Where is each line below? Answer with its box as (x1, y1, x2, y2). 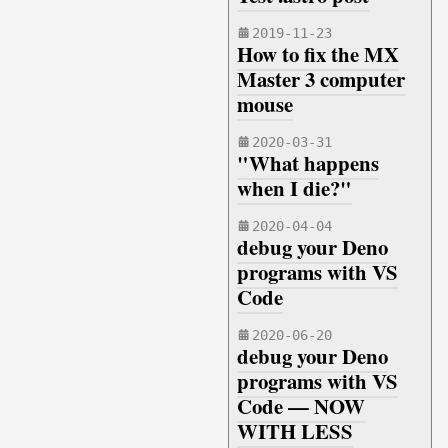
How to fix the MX (237, 39, 399, 69)
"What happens (237, 148, 379, 178)
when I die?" (237, 173, 352, 203)
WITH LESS (237, 416, 353, 446)
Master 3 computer (237, 64, 405, 94)
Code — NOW (237, 391, 365, 421)
